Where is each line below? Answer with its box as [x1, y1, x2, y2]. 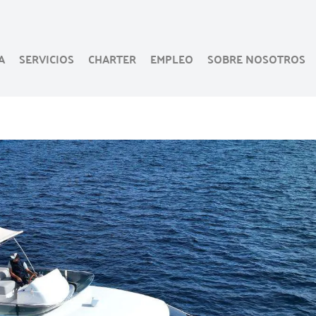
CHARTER [88, 48, 136, 69]
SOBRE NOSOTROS [207, 48, 305, 69]
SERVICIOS [19, 48, 74, 69]
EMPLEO [150, 48, 193, 69]
